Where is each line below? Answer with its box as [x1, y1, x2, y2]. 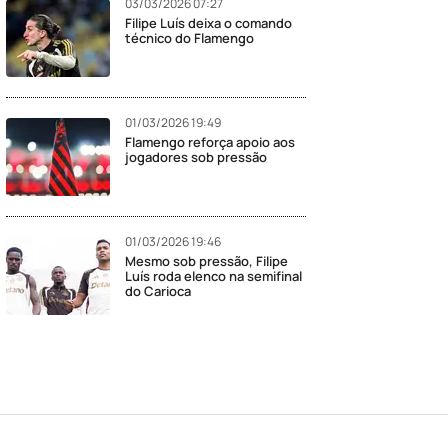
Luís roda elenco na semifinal [125, 267, 302, 285]
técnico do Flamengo [125, 29, 254, 47]
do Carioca [125, 282, 191, 300]
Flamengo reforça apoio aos [125, 133, 295, 151]
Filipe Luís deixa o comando [125, 14, 292, 32]
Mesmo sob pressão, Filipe [125, 252, 288, 270]
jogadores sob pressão [125, 148, 267, 166]
